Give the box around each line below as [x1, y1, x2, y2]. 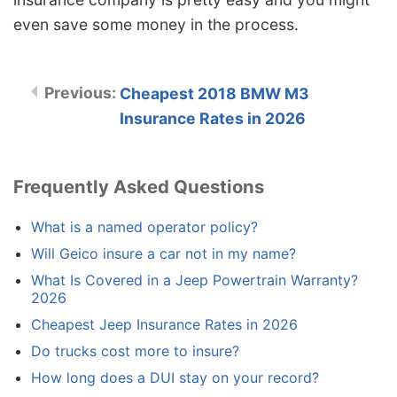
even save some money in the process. [13, 14, 299, 34]
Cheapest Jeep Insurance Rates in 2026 [31, 315, 298, 334]
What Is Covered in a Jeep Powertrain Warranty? [31, 271, 358, 290]
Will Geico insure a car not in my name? [31, 245, 296, 263]
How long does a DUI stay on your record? [31, 369, 319, 387]
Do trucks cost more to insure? [31, 342, 239, 361]
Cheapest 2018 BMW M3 [120, 83, 309, 103]
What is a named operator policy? [31, 218, 258, 237]
